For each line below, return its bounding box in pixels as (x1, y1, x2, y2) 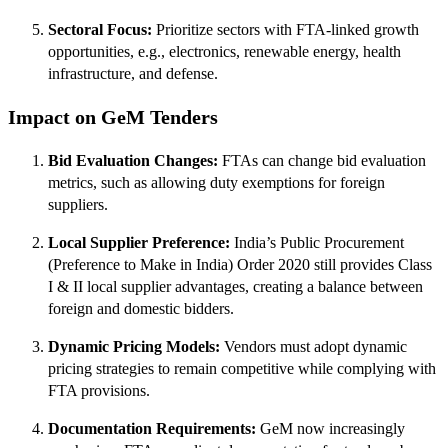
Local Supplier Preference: (48, 233, 230, 251)
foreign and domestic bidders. (48, 299, 234, 317)
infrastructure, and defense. (48, 65, 218, 83)
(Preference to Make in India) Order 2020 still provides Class (48, 255, 432, 273)
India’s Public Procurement (230, 233, 404, 251)
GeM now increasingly (256, 419, 405, 437)
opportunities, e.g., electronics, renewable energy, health (48, 43, 401, 61)
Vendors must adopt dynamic (220, 337, 407, 355)
